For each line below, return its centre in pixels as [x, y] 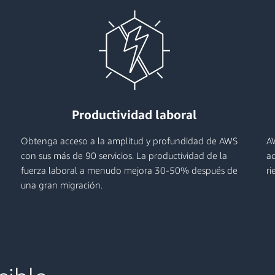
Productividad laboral [134, 114]
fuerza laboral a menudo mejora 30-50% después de [129, 170]
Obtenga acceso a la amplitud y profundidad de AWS [129, 141]
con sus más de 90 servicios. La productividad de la [124, 155]
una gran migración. [62, 185]
